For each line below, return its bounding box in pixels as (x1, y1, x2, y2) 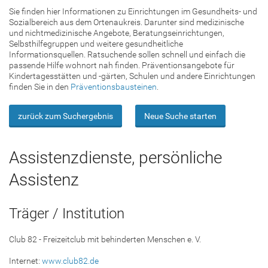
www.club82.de (42, 256, 99, 266)
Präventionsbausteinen (71, 82, 157, 92)
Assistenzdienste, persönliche (9, 147, 222, 167)
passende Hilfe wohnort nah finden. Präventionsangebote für (9, 60, 234, 70)
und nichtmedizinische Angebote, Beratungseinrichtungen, (9, 28, 224, 38)
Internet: (9, 256, 42, 266)
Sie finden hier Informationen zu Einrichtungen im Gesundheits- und (9, 7, 257, 16)
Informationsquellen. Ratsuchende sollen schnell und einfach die (9, 50, 245, 59)
